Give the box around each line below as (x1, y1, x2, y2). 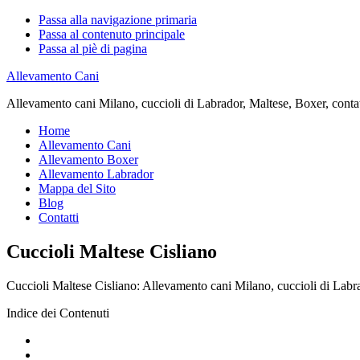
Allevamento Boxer (39, 153, 138, 166)
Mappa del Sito (39, 182, 116, 195)
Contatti (39, 211, 79, 224)
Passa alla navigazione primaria (39, 13, 197, 27)
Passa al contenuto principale (39, 27, 185, 41)
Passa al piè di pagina (39, 42, 147, 55)
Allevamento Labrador (39, 167, 153, 181)
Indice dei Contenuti (6, 305, 109, 320)
